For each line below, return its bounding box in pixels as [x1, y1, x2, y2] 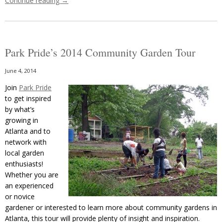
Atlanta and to [5, 126, 51, 136]
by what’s [5, 104, 35, 114]
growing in [5, 115, 38, 125]
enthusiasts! [5, 159, 43, 168]
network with [5, 137, 47, 147]
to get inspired [5, 93, 51, 103]
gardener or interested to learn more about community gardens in [5, 202, 217, 212]
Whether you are [5, 169, 58, 179]
